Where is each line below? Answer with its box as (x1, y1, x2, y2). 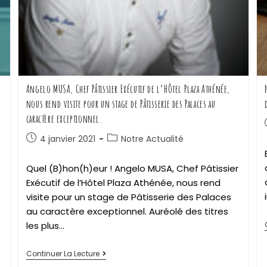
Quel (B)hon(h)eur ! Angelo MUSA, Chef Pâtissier (26, 162, 238, 175)
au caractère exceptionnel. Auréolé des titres (26, 204, 228, 218)
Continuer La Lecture (26, 248, 100, 259)
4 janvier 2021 (39, 132, 95, 145)
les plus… (26, 219, 64, 232)
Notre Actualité (120, 132, 184, 145)
